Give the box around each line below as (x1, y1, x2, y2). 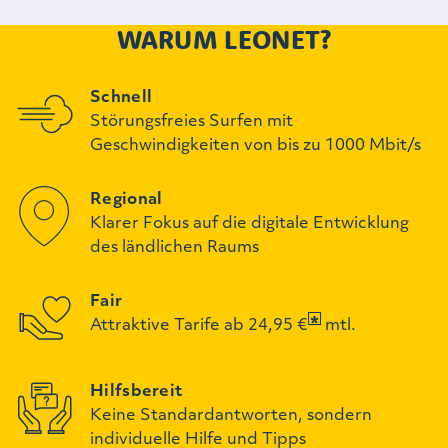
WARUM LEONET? (116, 23, 332, 56)
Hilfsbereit (90, 378, 183, 401)
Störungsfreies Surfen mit (90, 108, 293, 131)
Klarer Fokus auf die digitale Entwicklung (90, 210, 409, 233)
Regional (90, 186, 163, 209)
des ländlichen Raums (90, 234, 259, 257)
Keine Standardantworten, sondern (90, 402, 372, 425)
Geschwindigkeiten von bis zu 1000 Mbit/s (90, 132, 421, 155)
